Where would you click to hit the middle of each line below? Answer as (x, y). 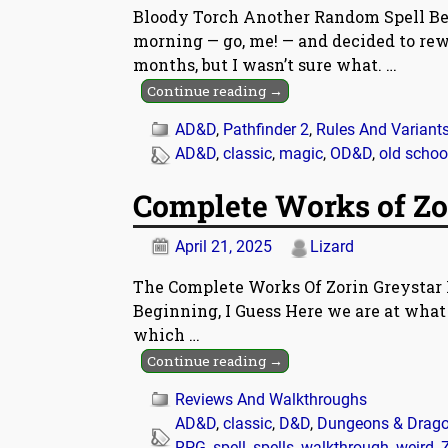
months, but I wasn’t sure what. (259, 65)
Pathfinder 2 (266, 130)
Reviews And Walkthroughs (271, 399)
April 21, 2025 (223, 246)
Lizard (332, 246)
